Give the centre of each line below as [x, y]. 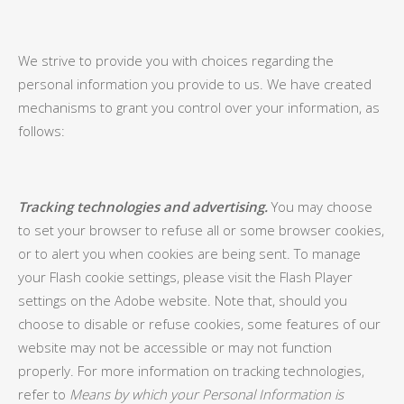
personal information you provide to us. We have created [195, 84]
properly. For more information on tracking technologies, [191, 371]
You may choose [322, 207]
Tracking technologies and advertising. [145, 207]
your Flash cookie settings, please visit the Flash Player [185, 277]
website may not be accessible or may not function [175, 347]
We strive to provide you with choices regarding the [176, 60]
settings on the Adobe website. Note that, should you [183, 300]
